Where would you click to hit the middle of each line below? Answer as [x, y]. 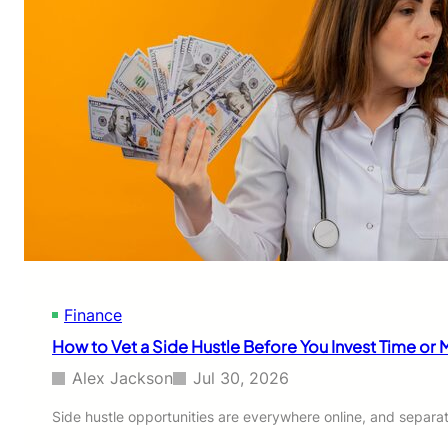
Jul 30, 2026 [241, 377]
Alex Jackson [122, 377]
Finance [93, 315]
